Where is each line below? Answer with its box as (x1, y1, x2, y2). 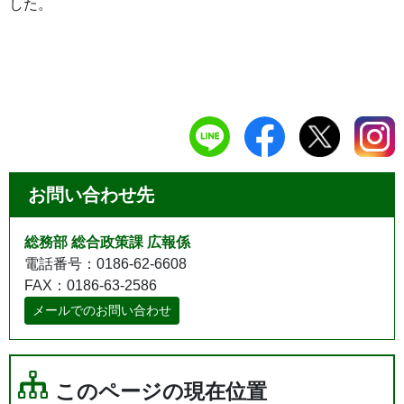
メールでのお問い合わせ (32, 302, 171, 317)
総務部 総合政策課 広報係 (24, 234, 190, 250)
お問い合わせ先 (28, 184, 154, 205)
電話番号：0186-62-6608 (24, 255, 187, 271)
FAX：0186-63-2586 (24, 277, 157, 293)
